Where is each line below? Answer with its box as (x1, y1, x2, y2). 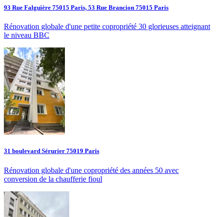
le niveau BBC (4, 31, 49, 40)
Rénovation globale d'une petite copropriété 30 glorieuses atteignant (4, 22, 210, 31)
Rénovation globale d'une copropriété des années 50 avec (4, 166, 179, 174)
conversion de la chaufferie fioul (4, 174, 102, 183)
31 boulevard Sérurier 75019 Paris (4, 147, 99, 155)
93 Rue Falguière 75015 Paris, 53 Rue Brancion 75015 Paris (4, 3, 169, 11)
